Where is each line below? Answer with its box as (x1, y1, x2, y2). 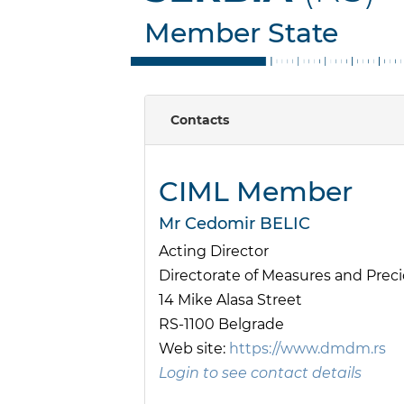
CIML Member (159, 175, 353, 209)
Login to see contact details (159, 364, 362, 382)
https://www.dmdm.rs (229, 340, 386, 358)
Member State (144, 16, 338, 50)
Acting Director (159, 243, 269, 261)
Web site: (159, 340, 229, 358)
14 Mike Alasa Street (159, 291, 302, 309)
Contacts (170, 112, 229, 129)
